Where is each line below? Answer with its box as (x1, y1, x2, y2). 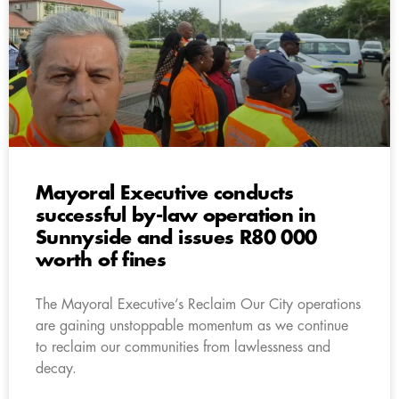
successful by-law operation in (36, 206, 316, 225)
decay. (36, 361, 77, 376)
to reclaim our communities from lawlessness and (36, 339, 330, 354)
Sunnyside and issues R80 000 (36, 228, 317, 248)
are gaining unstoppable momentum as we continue (36, 318, 348, 333)
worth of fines (36, 250, 167, 270)
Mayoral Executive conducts (36, 183, 294, 203)
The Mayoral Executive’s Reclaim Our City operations (36, 297, 361, 312)
